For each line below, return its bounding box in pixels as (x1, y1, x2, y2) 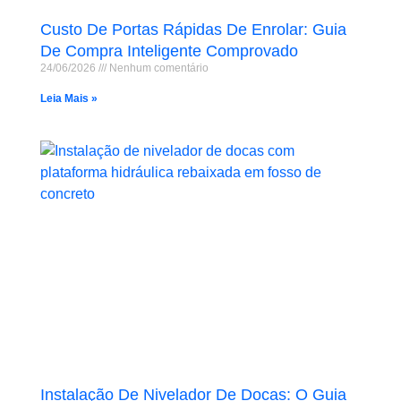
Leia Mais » (39, 92, 98, 106)
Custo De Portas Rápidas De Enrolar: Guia (39, 21, 346, 39)
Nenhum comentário (106, 62, 209, 75)
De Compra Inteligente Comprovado (39, 42, 298, 61)
